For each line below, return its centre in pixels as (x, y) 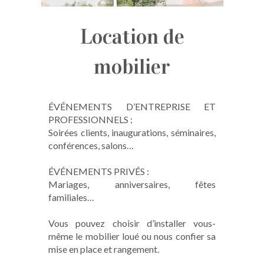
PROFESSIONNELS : (91, 120)
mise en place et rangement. (104, 249)
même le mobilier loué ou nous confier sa (132, 236)
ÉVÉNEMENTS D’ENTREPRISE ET (132, 107)
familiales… (72, 197)
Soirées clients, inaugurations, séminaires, (132, 133)
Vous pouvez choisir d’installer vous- (132, 223)
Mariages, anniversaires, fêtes (132, 184)
